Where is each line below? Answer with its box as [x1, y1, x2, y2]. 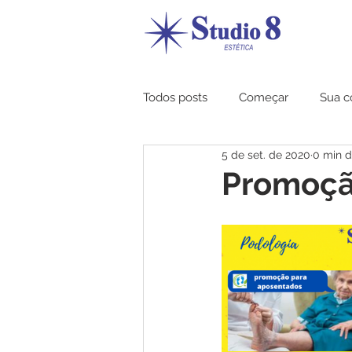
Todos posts [143, 90, 207, 104]
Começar [239, 90, 288, 104]
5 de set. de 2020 [222, 148, 310, 161]
